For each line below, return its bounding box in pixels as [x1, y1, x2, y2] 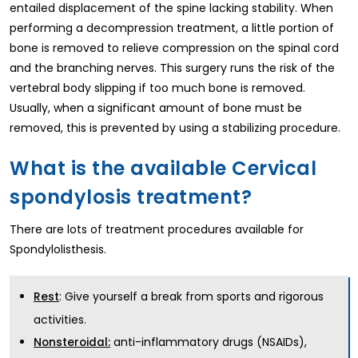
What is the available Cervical [10, 154, 316, 181]
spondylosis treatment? [10, 183, 252, 210]
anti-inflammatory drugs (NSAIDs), [110, 333, 307, 350]
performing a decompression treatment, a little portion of [10, 19, 334, 36]
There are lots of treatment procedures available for [10, 221, 304, 237]
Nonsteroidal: [34, 334, 110, 350]
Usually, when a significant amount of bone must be [10, 99, 302, 116]
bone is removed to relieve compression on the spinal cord [10, 39, 339, 56]
